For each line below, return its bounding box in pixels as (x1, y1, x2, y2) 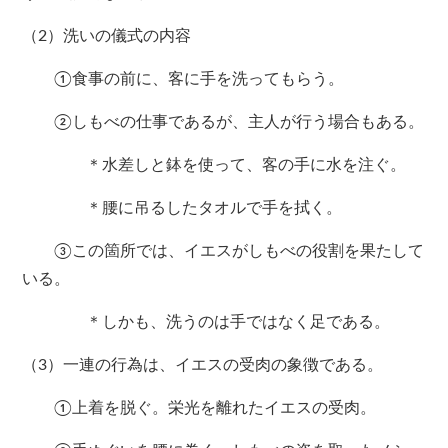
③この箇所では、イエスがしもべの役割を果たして (22, 243, 425, 260)
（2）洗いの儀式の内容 (22, 28, 192, 45)
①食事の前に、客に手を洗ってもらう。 (22, 71, 345, 88)
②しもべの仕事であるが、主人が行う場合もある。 (22, 114, 425, 131)
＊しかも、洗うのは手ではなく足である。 (22, 314, 391, 331)
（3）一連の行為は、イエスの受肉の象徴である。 (22, 357, 384, 374)
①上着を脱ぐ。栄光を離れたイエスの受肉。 (22, 400, 377, 417)
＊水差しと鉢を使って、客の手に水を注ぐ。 (22, 157, 407, 174)
